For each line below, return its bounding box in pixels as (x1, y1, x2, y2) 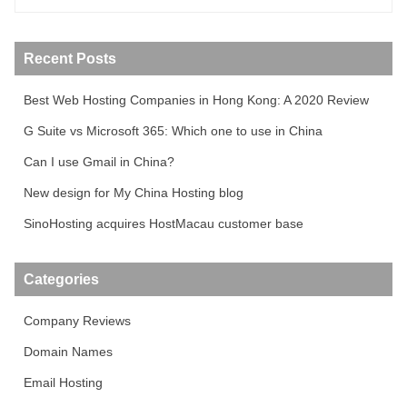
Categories (24, 271, 99, 287)
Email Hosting (24, 374, 103, 390)
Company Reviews (24, 313, 131, 328)
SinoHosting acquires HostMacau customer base (24, 215, 303, 231)
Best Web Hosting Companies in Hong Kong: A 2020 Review (24, 92, 369, 107)
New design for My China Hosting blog (24, 184, 243, 200)
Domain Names (24, 343, 113, 359)
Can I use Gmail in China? (24, 154, 174, 169)
